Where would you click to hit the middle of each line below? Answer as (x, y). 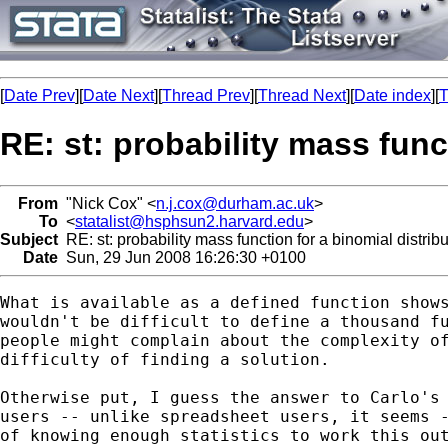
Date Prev (39, 95)
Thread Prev (206, 95)
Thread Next (302, 95)
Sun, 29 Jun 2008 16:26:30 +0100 (182, 257)
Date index (392, 95)
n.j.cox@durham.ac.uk (235, 203)
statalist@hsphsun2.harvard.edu (189, 221)
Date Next (118, 95)
